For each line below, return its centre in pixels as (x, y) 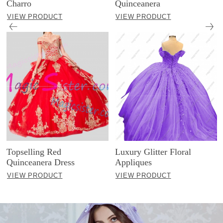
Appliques (134, 163)
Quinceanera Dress (41, 163)
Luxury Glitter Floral (153, 152)
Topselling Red (34, 152)
